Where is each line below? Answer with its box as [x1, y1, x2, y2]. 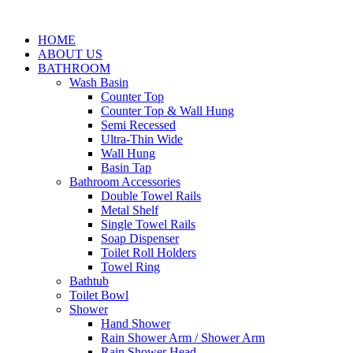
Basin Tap [101, 161, 151, 174]
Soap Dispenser [101, 232, 179, 245]
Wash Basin [69, 76, 128, 89]
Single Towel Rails [101, 217, 195, 231]
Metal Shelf [101, 203, 158, 217]
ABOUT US [38, 47, 102, 61]
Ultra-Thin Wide [101, 132, 183, 146]
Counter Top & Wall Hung [101, 104, 234, 117]
